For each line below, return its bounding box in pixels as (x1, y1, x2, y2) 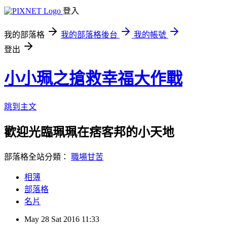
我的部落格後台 (61, 30, 118, 39)
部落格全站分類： (4, 152, 71, 161)
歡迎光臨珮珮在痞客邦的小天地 (4, 125, 174, 139)
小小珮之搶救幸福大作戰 (4, 69, 182, 88)
